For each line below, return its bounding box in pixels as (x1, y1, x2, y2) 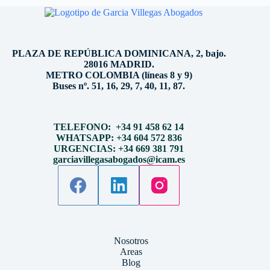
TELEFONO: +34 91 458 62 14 (54, 121, 184, 132)
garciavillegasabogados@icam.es (52, 154, 185, 165)
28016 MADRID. (83, 58, 154, 69)
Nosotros (113, 236, 148, 246)
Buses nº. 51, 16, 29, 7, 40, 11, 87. (52, 80, 186, 91)
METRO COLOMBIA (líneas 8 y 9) (45, 69, 192, 80)
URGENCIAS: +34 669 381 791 (54, 143, 184, 154)
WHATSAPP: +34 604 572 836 (55, 132, 182, 143)
